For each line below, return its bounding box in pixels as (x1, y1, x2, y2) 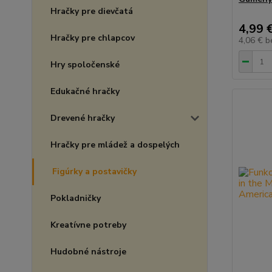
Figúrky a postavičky (52, 166, 137, 177)
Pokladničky (50, 192, 101, 204)
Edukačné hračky (50, 86, 120, 97)
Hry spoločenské (50, 59, 120, 70)
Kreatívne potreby (50, 219, 126, 231)
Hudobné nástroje (50, 246, 126, 257)
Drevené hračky (50, 112, 115, 124)
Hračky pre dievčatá (50, 5, 133, 17)
